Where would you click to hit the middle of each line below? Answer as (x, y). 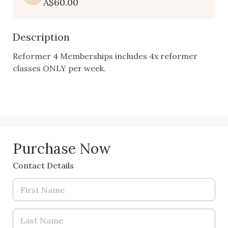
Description (41, 37)
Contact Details (43, 165)
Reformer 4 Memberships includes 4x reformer (105, 56)
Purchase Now (62, 149)
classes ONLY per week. (60, 68)
